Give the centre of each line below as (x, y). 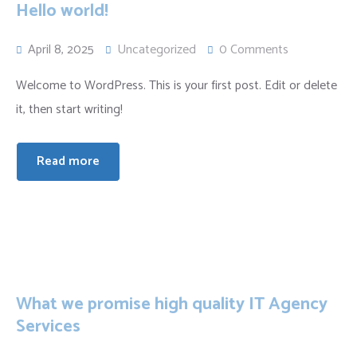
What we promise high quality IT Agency (172, 304)
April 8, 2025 (59, 50)
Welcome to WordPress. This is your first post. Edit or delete (177, 86)
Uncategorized (157, 50)
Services (48, 327)
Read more (68, 161)
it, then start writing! (69, 110)
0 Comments (254, 50)
